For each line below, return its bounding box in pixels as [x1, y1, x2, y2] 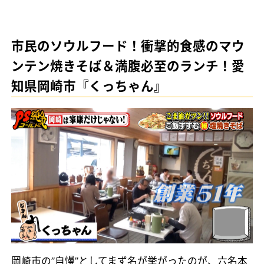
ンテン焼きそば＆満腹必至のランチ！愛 [11, 58, 245, 74]
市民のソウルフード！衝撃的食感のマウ [11, 38, 245, 54]
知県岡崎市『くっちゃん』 [11, 78, 167, 94]
